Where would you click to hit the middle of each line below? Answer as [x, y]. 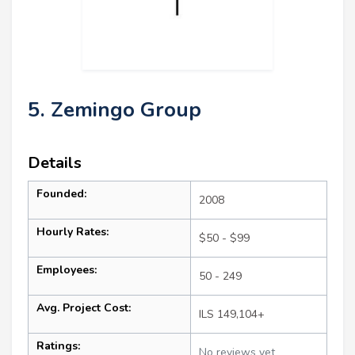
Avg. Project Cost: [84, 308]
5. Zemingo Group [115, 110]
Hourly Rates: [73, 232]
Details [55, 163]
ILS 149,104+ [232, 315]
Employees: [67, 270]
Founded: [61, 194]
